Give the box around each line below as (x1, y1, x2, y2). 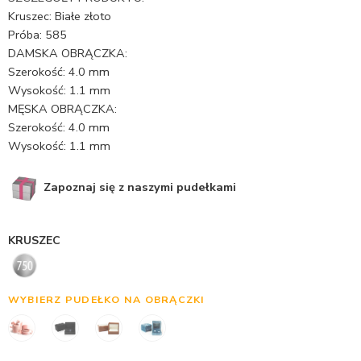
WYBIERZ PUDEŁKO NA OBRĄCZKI (8, 292, 205, 306)
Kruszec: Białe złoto (8, 8, 111, 24)
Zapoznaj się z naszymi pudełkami (40, 178, 236, 195)
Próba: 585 (8, 27, 67, 43)
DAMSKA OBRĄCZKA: (8, 45, 127, 61)
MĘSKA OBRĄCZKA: (8, 101, 117, 117)
